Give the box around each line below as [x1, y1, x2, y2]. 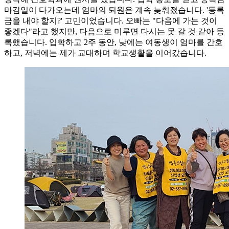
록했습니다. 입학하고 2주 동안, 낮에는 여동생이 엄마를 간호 [4, 38, 223, 47]
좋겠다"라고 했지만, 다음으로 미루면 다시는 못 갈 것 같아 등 [4, 27, 224, 36]
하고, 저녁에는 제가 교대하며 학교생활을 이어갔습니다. [4, 49, 207, 57]
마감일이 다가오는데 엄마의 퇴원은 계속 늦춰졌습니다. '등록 [4, 6, 224, 14]
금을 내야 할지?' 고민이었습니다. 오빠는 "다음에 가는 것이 [4, 16, 217, 25]
